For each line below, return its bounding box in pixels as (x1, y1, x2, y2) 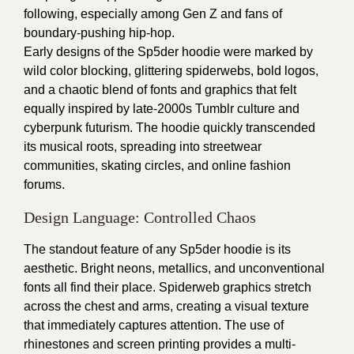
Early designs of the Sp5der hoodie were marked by (24, 45, 313, 59)
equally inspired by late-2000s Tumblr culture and (24, 102, 299, 116)
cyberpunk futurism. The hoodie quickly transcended (24, 121, 315, 135)
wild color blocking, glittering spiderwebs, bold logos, (24, 64, 318, 78)
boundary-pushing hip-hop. (24, 26, 175, 40)
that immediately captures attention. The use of (24, 318, 284, 333)
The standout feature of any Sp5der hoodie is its (24, 243, 291, 257)
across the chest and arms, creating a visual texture (24, 299, 309, 314)
